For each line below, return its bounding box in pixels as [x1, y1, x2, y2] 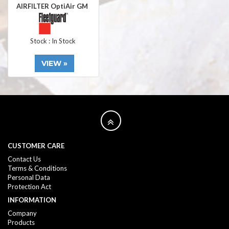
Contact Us [8, 155, 41, 163]
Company [8, 209, 37, 217]
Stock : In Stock [30, 37, 77, 45]
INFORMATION [8, 196, 56, 204]
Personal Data [8, 173, 50, 181]
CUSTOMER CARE [8, 142, 64, 150]
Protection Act [8, 182, 51, 191]
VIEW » [41, 59, 67, 68]
